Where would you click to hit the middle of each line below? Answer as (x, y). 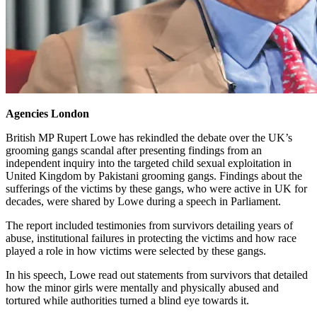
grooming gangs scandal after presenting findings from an (134, 150)
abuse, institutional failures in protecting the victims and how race (151, 238)
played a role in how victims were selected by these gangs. (136, 250)
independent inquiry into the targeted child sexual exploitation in (149, 163)
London (70, 113)
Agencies (28, 113)
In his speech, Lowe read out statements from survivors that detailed (157, 275)
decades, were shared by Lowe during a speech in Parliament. (143, 201)
